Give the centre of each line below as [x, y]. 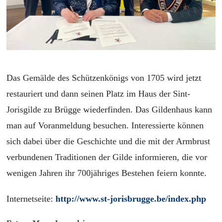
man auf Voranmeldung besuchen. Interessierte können [105, 126]
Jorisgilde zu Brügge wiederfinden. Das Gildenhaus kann [110, 110]
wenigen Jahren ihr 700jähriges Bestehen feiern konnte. [107, 173]
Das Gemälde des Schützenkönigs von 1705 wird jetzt [104, 78]
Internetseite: [31, 199]
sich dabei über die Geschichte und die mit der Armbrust [109, 141]
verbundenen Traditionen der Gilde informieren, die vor [107, 157]
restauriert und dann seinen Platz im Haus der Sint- [99, 94]
